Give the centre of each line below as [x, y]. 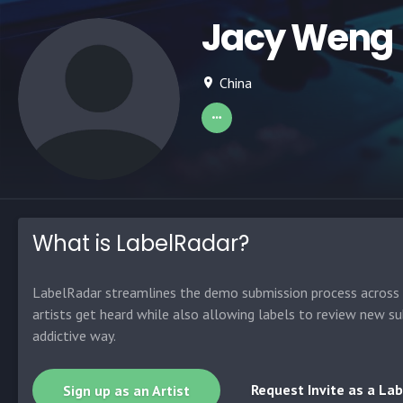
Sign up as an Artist [126, 390]
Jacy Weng [297, 38]
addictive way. [74, 336]
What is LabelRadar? [141, 243]
